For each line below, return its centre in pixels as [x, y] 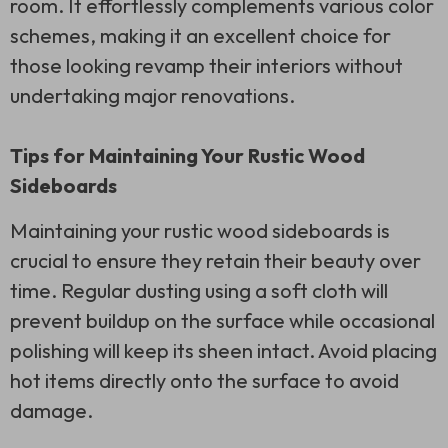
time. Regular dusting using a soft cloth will [199, 290]
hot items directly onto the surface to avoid [204, 380]
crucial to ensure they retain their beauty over [215, 260]
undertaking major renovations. [152, 95]
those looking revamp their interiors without [206, 65]
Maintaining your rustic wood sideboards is [200, 230]
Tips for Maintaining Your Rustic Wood [187, 155]
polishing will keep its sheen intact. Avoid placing [223, 350]
